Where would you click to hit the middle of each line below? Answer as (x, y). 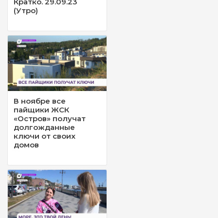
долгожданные (44, 127)
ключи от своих (45, 136)
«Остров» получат (50, 119)
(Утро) (26, 11)
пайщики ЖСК (41, 110)
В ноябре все (40, 101)
